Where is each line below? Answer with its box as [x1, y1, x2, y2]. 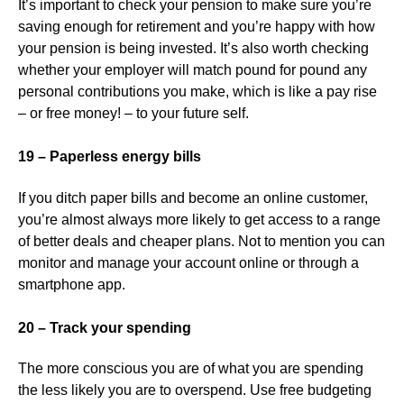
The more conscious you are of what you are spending [18, 360, 363, 376]
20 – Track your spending [18, 319, 191, 335]
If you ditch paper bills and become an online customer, [18, 189, 368, 206]
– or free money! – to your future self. [18, 106, 249, 122]
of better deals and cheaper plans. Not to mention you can [18, 233, 385, 249]
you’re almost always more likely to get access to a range [18, 211, 381, 227]
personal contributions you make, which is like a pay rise [18, 84, 377, 100]
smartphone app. [18, 276, 125, 292]
